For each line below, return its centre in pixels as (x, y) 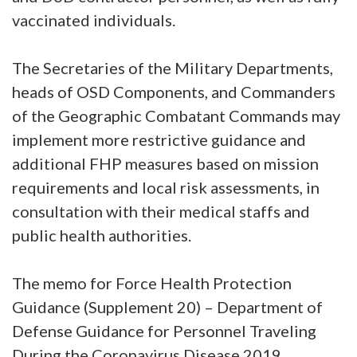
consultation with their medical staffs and (161, 211)
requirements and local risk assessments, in (166, 187)
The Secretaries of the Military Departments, (173, 68)
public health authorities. (102, 235)
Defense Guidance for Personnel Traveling (164, 331)
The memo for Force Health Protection (152, 283)
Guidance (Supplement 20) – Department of (167, 307)
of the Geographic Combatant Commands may (176, 116)
